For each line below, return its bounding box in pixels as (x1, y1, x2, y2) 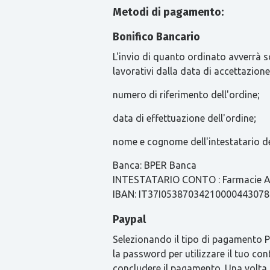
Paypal (113, 213, 146, 226)
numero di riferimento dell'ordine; (113, 89, 260, 100)
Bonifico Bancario (113, 30, 200, 43)
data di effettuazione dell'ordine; (113, 113, 256, 124)
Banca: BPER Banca (113, 160, 199, 171)
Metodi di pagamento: (113, 5, 224, 19)
